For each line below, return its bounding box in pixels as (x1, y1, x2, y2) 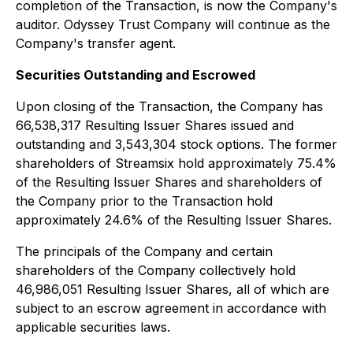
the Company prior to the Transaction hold (16, 193, 273, 209)
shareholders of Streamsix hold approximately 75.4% (16, 155, 336, 171)
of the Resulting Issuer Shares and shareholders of (16, 174, 322, 190)
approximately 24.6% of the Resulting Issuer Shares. (16, 212, 332, 228)
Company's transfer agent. (16, 35, 176, 51)
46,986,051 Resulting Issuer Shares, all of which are (16, 281, 329, 297)
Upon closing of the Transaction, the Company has (16, 98, 323, 114)
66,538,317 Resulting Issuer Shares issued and (16, 117, 294, 133)
